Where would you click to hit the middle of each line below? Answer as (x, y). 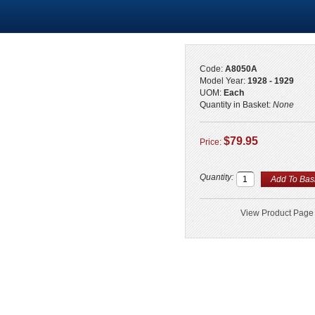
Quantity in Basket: (236, 105)
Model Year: (223, 81)
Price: (211, 142)
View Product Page (277, 213)
